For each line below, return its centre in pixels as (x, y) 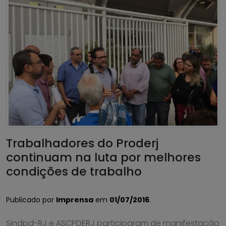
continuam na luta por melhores (103, 157)
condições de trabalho (74, 171)
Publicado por (31, 200)
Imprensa (75, 200)
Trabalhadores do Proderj (82, 143)
